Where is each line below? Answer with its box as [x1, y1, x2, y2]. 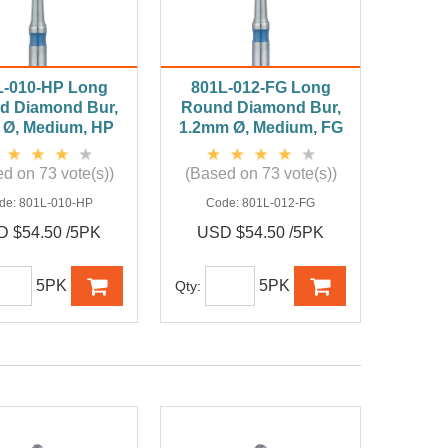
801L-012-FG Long [190, 79, 331, 97]
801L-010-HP [18, 196, 93, 211]
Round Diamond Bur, [180, 99, 341, 117]
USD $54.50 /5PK [197, 224, 325, 242]
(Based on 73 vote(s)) [184, 165, 337, 183]
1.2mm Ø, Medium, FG [178, 119, 343, 137]
